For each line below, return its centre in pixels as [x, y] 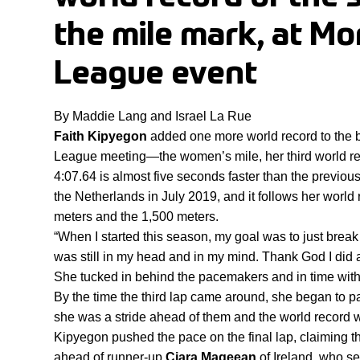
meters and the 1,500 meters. [136, 217]
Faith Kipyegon [100, 137]
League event [155, 75]
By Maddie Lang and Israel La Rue [153, 117]
